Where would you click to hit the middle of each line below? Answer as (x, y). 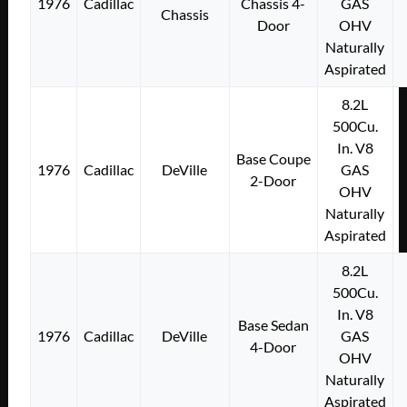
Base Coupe (273, 158)
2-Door (273, 180)
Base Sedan (273, 324)
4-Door (273, 346)
